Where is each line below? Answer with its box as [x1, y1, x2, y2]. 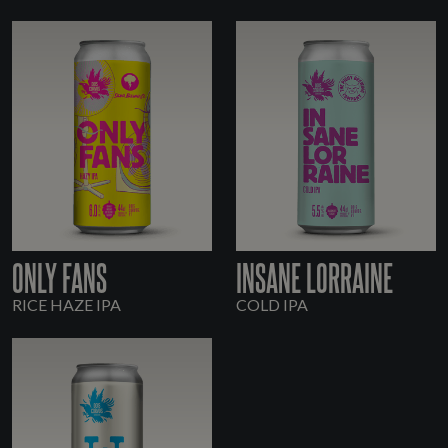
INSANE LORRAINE [236, 255, 393, 299]
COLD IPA [236, 295, 308, 315]
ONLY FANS [12, 255, 107, 299]
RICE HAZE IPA [12, 295, 121, 315]
